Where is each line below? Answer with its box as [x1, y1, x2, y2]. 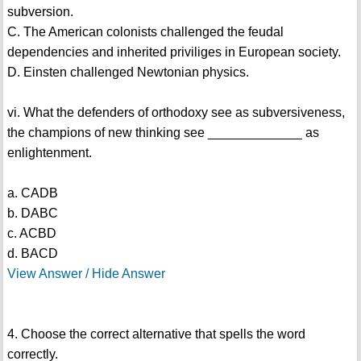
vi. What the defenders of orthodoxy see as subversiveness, [6, 106, 345, 120]
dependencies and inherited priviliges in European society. [6, 45, 341, 60]
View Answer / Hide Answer [6, 267, 165, 281]
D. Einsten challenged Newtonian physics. [6, 65, 249, 80]
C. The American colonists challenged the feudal [6, 25, 284, 39]
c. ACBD [6, 226, 56, 241]
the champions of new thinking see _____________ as [6, 126, 319, 140]
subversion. [6, 5, 73, 19]
